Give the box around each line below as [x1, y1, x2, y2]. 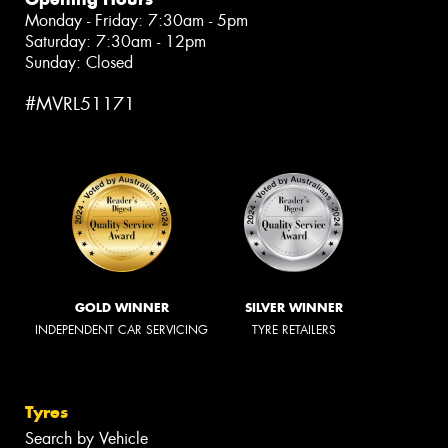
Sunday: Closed [25, 52, 133, 74]
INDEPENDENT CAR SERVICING [35, 321, 208, 338]
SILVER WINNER [245, 299, 343, 315]
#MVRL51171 [25, 92, 135, 117]
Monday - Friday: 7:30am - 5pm [25, 10, 248, 32]
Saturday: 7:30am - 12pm [25, 31, 206, 53]
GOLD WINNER [74, 299, 169, 315]
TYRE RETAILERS [252, 321, 336, 338]
